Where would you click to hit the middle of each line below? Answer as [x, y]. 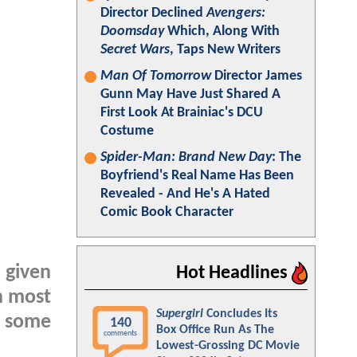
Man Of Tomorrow [156, 76]
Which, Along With [222, 31]
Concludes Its [240, 314]
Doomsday [132, 31]
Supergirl [180, 314]
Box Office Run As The [215, 330]
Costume [127, 131]
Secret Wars [135, 50]
